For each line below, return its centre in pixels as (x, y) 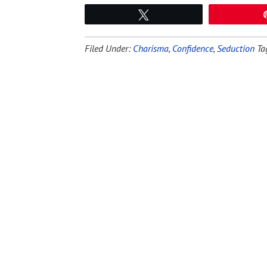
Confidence (193, 48)
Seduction (236, 48)
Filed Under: (109, 48)
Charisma (151, 48)
